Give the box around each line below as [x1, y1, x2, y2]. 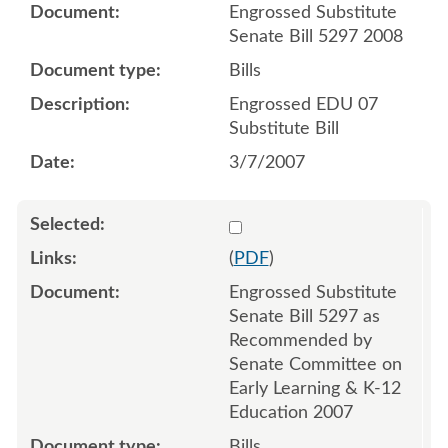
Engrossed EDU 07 [228, 95, 378, 114]
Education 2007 [228, 403, 353, 422]
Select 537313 [227, 214, 342, 233]
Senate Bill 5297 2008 [228, 27, 403, 46]
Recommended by [228, 331, 372, 350]
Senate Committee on [228, 355, 402, 374]
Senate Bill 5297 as [228, 307, 380, 326]
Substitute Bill [228, 119, 339, 138]
